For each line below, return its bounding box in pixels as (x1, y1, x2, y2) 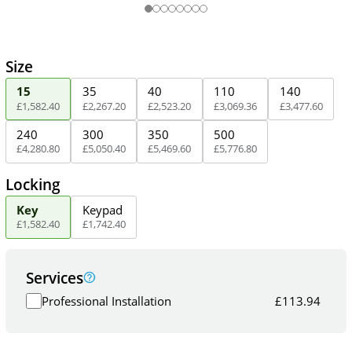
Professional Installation (42, 293, 172, 310)
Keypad (82, 201, 123, 218)
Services (26, 267, 84, 288)
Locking (5, 174, 60, 195)
